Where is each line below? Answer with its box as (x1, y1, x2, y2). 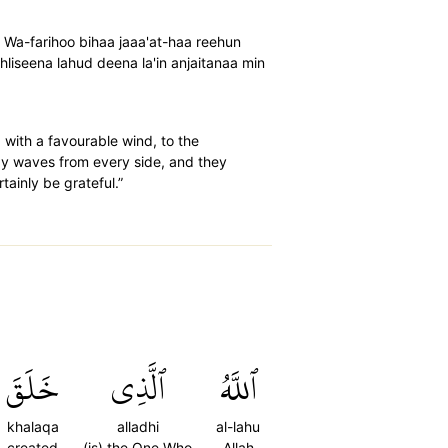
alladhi (116, 418, 159, 435)
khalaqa (6, 418, 59, 435)
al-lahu (216, 418, 260, 435)
